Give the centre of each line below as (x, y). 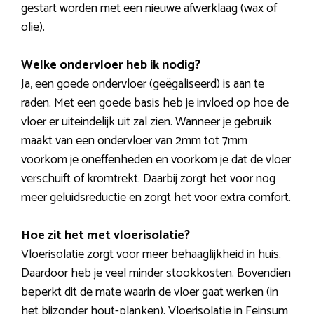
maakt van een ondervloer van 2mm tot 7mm (134, 141)
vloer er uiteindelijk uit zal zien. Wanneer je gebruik (146, 122)
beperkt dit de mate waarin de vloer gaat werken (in (150, 293)
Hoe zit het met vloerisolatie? (105, 236)
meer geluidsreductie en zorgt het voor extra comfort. (156, 198)
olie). (33, 28)
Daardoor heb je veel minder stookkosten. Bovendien (156, 274)
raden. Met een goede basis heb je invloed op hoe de (155, 103)
